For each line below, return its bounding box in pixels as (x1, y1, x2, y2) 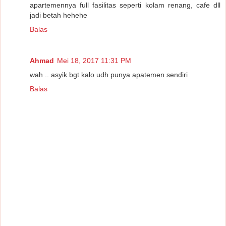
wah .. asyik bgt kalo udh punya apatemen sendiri (30, 70, 188, 79)
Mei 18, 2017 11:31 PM (57, 56, 131, 65)
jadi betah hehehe (30, 11, 87, 19)
